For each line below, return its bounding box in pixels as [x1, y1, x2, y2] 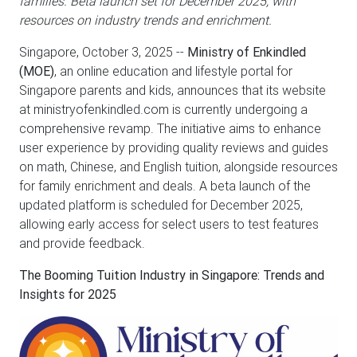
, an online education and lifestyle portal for [54, 63, 292, 79]
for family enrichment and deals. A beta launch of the [19, 178, 311, 194]
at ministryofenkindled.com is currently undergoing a [19, 101, 308, 117]
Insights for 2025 [19, 286, 116, 302]
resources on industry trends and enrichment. [19, 12, 272, 28]
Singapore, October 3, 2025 [19, 44, 173, 60]
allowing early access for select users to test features [19, 216, 319, 232]
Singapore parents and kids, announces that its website [19, 82, 326, 98]
